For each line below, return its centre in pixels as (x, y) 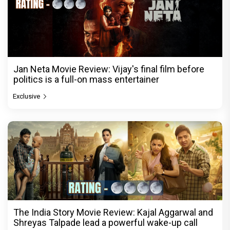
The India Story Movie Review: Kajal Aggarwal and (113, 212)
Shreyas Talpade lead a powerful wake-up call (106, 223)
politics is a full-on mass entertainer (86, 79)
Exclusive (27, 96)
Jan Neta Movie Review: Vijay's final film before (109, 69)
